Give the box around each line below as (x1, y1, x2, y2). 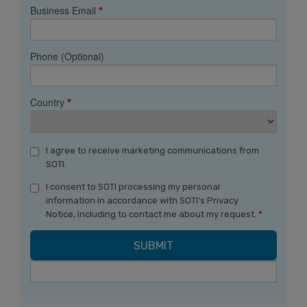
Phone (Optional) (30, 49, 104, 64)
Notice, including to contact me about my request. (46, 209, 258, 220)
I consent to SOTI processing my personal (46, 182, 220, 193)
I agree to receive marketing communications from (46, 145, 259, 156)
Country (30, 95, 67, 110)
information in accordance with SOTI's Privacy (46, 195, 238, 206)
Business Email (30, 3, 99, 18)
